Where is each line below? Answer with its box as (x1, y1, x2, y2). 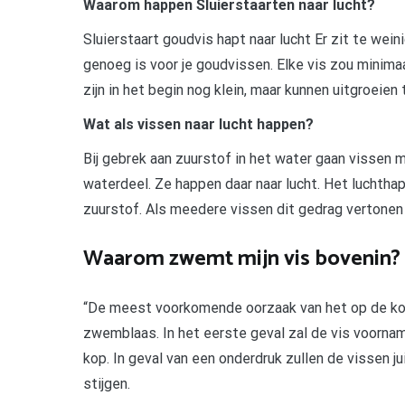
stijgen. (83, 375, 130, 393)
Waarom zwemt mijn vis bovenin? (83, 241, 400, 278)
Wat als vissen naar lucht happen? (83, 116, 314, 134)
